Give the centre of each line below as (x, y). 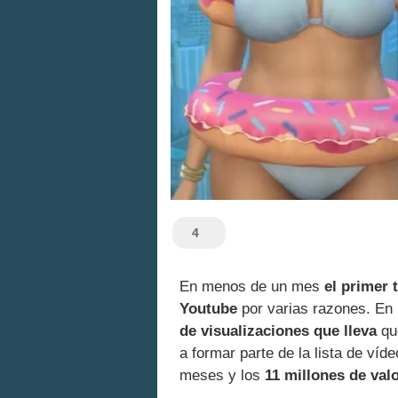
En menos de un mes (252, 287)
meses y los (222, 376)
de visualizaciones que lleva (278, 331)
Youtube (208, 309)
